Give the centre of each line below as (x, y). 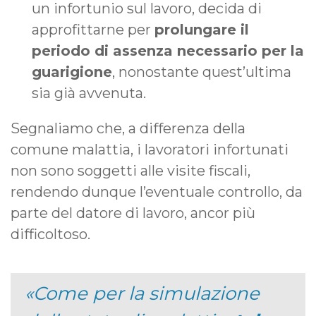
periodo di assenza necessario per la (168, 51)
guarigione (72, 72)
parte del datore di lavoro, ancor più (133, 213)
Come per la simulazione (146, 294)
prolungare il (202, 30)
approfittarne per (93, 30)
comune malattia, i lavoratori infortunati (150, 150)
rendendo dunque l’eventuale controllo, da (157, 192)
